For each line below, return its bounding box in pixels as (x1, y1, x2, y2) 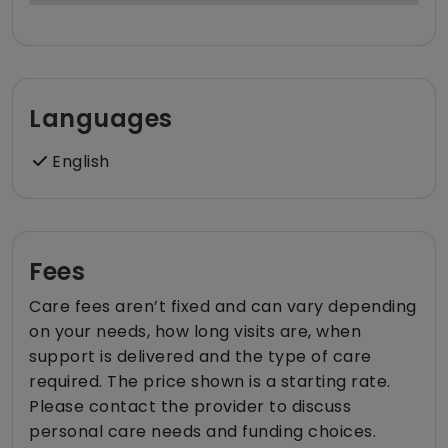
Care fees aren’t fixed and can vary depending (29, 295, 417, 319)
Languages (29, 102, 173, 136)
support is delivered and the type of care (29, 345, 372, 369)
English (47, 150, 110, 174)
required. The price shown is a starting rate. (29, 370, 391, 394)
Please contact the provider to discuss (29, 395, 351, 419)
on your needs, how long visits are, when (29, 320, 361, 344)
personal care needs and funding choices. (29, 420, 376, 444)
